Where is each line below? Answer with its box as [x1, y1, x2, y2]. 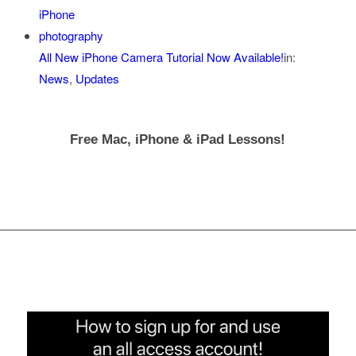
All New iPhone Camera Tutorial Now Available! [38, 48, 284, 66]
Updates [75, 70, 119, 87]
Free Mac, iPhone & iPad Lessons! [70, 131, 286, 148]
